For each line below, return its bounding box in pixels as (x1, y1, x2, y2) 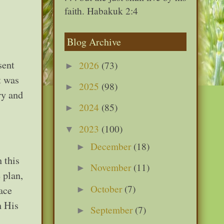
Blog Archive (67, 34, 121, 48)
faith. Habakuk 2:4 (64, 4, 138, 17)
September (90, 203, 135, 216)
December (90, 140, 134, 153)
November (90, 161, 134, 174)
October (90, 182, 125, 195)
